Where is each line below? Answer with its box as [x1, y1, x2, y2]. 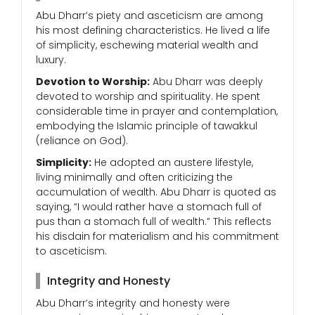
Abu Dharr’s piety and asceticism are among [36, 8, 263, 23]
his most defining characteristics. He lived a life [36, 23, 270, 38]
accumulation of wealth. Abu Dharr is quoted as [36, 185, 276, 200]
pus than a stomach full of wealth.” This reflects [36, 214, 271, 229]
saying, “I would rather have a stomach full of [36, 200, 262, 214]
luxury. [36, 53, 66, 67]
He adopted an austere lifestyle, [91, 155, 253, 170]
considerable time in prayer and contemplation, [36, 104, 278, 119]
